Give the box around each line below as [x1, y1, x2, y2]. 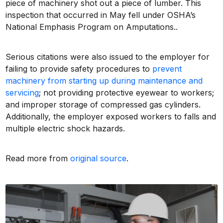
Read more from [5, 153, 71, 164]
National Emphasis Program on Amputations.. [5, 22, 178, 32]
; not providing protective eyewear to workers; [39, 88, 215, 98]
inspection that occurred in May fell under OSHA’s [5, 10, 196, 20]
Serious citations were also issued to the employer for [5, 52, 210, 62]
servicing [5, 88, 39, 98]
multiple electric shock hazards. [5, 123, 125, 134]
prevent [152, 64, 182, 74]
